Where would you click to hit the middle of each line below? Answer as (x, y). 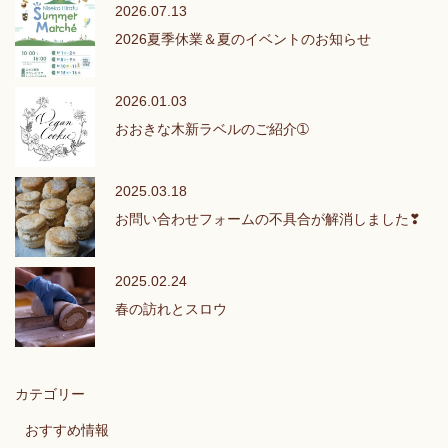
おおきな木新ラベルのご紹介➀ (212, 128)
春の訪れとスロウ (171, 308)
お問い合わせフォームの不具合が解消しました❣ (268, 218)
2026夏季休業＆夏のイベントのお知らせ (243, 38)
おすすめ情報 (67, 429)
